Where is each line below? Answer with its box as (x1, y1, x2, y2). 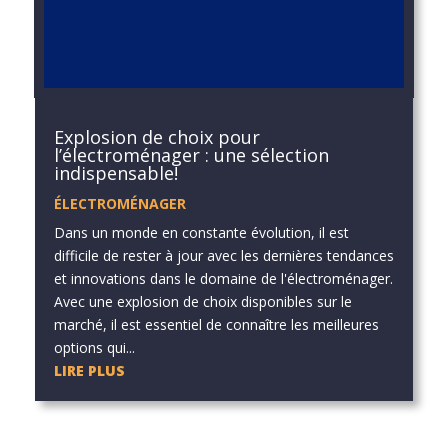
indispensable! (53, 160, 178, 185)
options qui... (53, 337, 135, 357)
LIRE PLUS (53, 360, 125, 380)
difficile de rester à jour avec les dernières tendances (53, 245, 394, 265)
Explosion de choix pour (53, 124, 260, 149)
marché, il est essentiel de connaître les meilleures (53, 314, 379, 334)
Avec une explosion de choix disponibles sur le (53, 291, 352, 311)
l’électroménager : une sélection (53, 142, 329, 167)
